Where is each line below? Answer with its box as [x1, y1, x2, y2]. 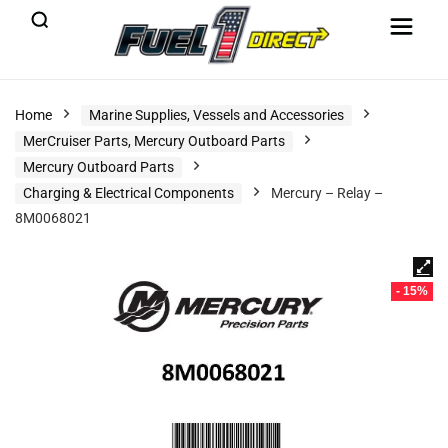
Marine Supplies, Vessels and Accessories [89, 107, 344, 123]
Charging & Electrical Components [23, 185, 234, 201]
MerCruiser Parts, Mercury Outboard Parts [23, 133, 285, 149]
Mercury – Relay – [271, 185, 383, 201]
